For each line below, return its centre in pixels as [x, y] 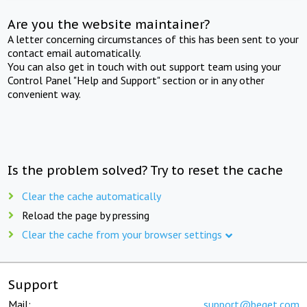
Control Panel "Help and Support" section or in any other [136, 80]
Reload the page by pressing [86, 215]
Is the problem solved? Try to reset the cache [146, 170]
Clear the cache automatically [91, 196]
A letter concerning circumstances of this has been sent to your [153, 39]
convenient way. [45, 94]
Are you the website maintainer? [109, 24]
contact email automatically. [75, 52]
